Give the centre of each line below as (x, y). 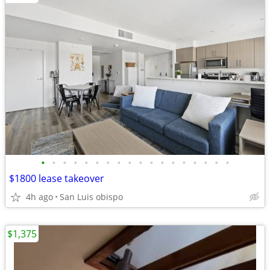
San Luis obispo (91, 197)
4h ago (39, 197)
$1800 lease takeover (57, 178)
